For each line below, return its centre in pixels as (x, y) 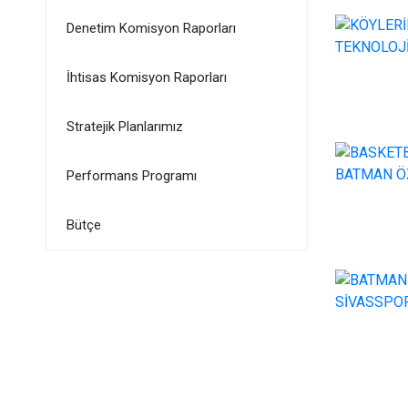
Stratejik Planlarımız (124, 127)
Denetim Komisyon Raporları (151, 28)
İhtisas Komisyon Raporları (146, 77)
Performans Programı (131, 176)
